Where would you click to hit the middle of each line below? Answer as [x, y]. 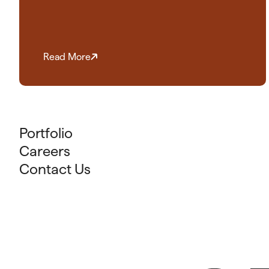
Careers [45, 151]
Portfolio [46, 133]
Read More [67, 57]
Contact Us [55, 169]
